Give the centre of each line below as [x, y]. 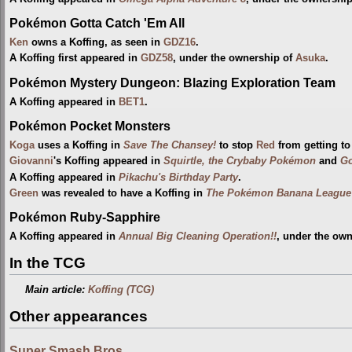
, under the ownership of [234, 59]
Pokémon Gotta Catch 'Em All [97, 23]
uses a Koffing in [79, 145]
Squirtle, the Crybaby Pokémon [240, 161]
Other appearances [79, 316]
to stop [236, 145]
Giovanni [31, 161]
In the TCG [48, 263]
